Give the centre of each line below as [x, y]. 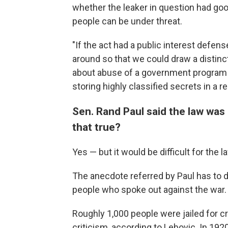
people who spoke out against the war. [149, 190]
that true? [96, 127]
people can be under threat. [127, 21]
